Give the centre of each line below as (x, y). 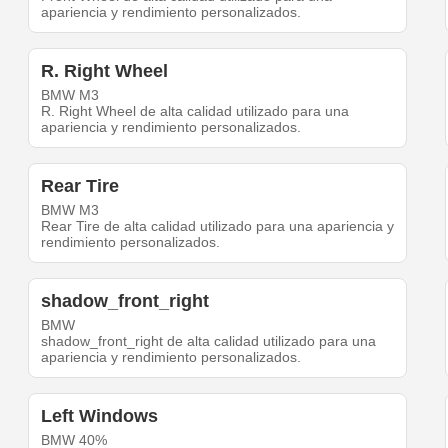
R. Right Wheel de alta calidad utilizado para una (195, 111)
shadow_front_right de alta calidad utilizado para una (209, 341)
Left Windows (100, 416)
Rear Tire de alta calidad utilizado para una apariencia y (218, 226)
